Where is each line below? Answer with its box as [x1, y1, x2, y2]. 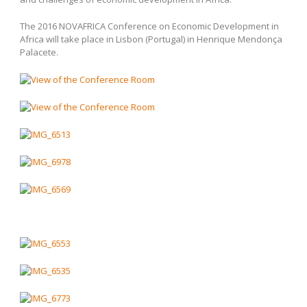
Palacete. [20, 46, 58, 58]
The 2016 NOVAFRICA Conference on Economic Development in [20, 20, 279, 32]
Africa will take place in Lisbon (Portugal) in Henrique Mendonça [20, 33, 282, 45]
